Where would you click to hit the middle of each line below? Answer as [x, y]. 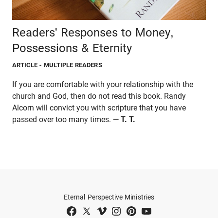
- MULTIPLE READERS [71, 65]
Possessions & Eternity [72, 48]
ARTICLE [25, 65]
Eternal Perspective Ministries [109, 197]
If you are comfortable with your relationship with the [103, 84]
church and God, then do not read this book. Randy [99, 96]
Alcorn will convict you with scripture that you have [99, 108]
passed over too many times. [63, 119]
